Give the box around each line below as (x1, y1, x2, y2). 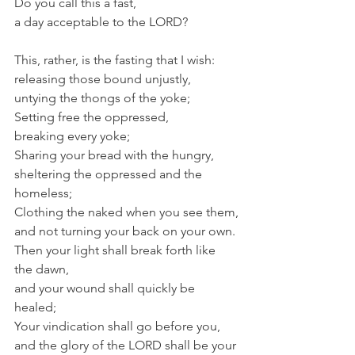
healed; (14, 299, 56, 315)
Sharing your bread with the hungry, (14, 147, 214, 162)
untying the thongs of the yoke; (14, 90, 190, 105)
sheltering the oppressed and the (14, 166, 205, 181)
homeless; (14, 185, 72, 200)
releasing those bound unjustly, (14, 71, 191, 86)
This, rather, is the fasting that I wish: (14, 52, 215, 67)
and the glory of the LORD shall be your (14, 337, 239, 353)
